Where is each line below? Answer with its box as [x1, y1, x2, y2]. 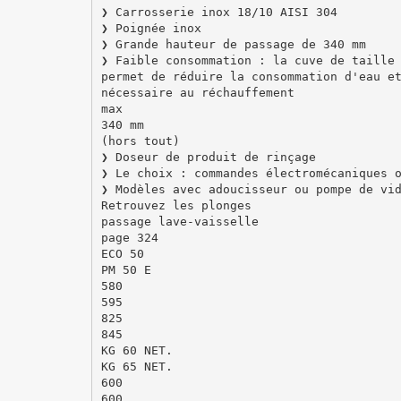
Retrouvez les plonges [100, 198, 252, 212]
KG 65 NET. [100, 359, 173, 373]
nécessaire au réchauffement [100, 85, 294, 99]
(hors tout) [100, 133, 180, 148]
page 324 [100, 230, 158, 244]
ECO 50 [100, 246, 144, 260]
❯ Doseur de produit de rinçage [100, 149, 316, 164]
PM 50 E [100, 262, 151, 277]
